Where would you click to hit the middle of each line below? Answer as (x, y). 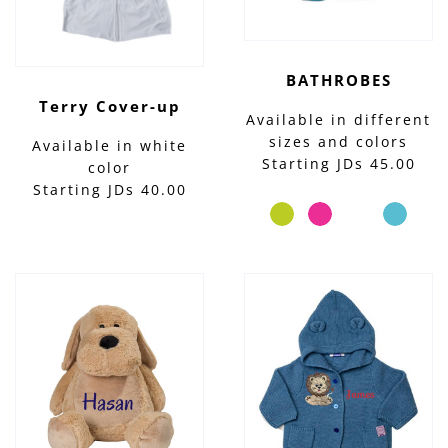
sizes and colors (338, 142)
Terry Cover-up (109, 106)
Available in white (109, 146)
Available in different (338, 120)
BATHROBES (338, 80)
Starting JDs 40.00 (109, 190)
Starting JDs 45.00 (338, 164)
